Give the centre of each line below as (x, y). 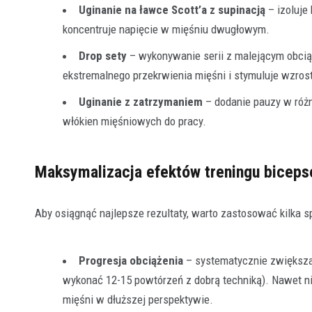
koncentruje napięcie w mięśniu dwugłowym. (166, 30)
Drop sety (103, 56)
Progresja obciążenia (131, 261)
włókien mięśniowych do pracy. (134, 122)
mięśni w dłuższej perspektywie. (138, 300)
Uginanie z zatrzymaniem (141, 102)
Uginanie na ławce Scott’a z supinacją (172, 10)
